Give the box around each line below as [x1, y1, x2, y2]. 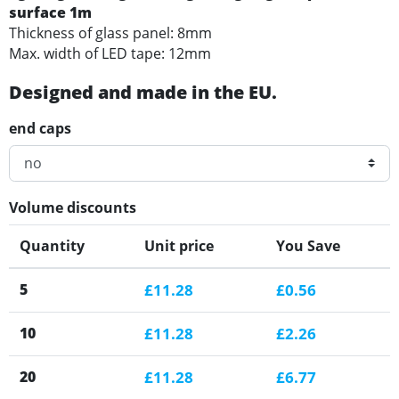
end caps [9, 118, 71, 138]
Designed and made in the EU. [9, 79, 277, 104]
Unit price [144, 235, 214, 256]
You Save [276, 235, 340, 256]
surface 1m [9, 2, 92, 22]
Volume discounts [9, 197, 136, 217]
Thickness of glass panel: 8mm [9, 22, 212, 43]
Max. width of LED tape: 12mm [9, 43, 211, 63]
